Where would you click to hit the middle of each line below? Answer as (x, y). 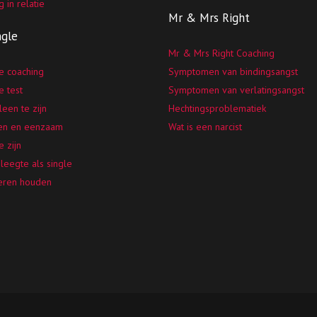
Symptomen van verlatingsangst (237, 90)
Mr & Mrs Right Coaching (222, 53)
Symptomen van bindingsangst (234, 71)
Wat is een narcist (206, 127)
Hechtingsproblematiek (218, 108)
